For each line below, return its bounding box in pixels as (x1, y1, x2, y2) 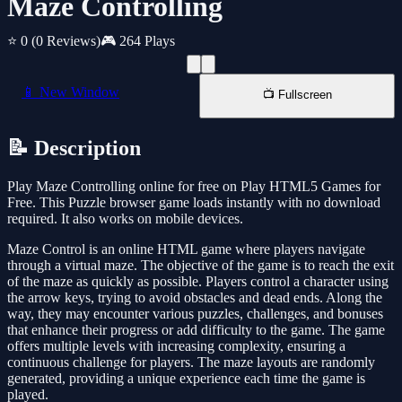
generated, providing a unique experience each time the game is (7, 371, 365, 387)
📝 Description (7, 136, 141, 161)
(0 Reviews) (31, 33, 100, 49)
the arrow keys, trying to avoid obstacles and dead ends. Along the (7, 290, 382, 306)
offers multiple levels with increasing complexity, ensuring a (7, 338, 345, 354)
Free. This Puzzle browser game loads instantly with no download (7, 195, 380, 211)
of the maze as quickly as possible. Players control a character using (7, 274, 389, 290)
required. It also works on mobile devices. (7, 211, 243, 227)
